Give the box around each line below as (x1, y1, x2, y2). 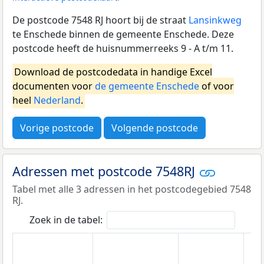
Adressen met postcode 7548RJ (12, 162, 199, 180)
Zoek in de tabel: (29, 213, 103, 227)
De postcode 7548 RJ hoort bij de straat (12, 13, 189, 27)
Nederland (34, 93, 81, 107)
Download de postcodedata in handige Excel (14, 65, 212, 78)
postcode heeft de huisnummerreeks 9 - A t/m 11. (12, 41, 233, 55)
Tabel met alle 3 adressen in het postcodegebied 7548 (12, 183, 251, 196)
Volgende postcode (111, 121, 198, 134)
